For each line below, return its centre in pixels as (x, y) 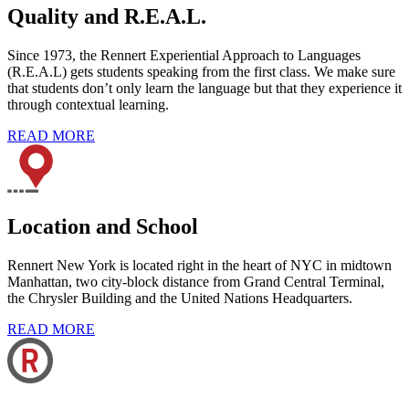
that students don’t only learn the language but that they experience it (204, 88)
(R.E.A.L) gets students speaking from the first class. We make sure (201, 71)
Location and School (103, 227)
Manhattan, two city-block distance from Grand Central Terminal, (196, 281)
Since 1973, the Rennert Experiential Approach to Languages (184, 55)
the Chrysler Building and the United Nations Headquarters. (180, 298)
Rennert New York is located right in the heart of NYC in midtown (199, 265)
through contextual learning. (88, 104)
